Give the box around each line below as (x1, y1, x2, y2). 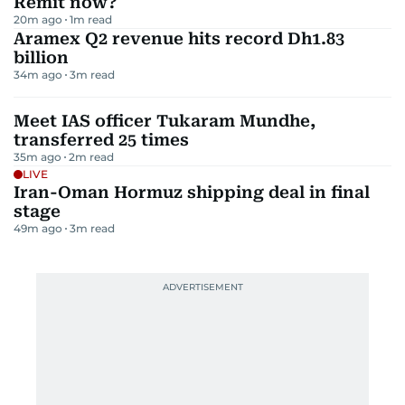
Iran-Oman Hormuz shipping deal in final (14, 182, 370, 202)
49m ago (14, 221, 62, 235)
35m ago (14, 149, 61, 164)
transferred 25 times (14, 129, 189, 149)
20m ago (14, 12, 62, 26)
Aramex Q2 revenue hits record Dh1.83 (14, 28, 344, 48)
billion (14, 47, 69, 67)
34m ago (14, 67, 62, 81)
